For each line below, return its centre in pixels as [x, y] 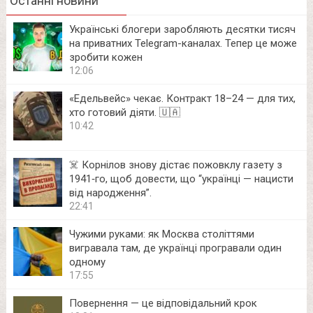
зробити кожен [105, 58]
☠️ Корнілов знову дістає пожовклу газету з [175, 165]
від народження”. [110, 193]
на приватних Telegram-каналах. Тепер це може [183, 44]
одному [87, 262]
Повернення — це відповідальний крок [163, 304]
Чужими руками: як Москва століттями [161, 234]
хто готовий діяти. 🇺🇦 [124, 113]
